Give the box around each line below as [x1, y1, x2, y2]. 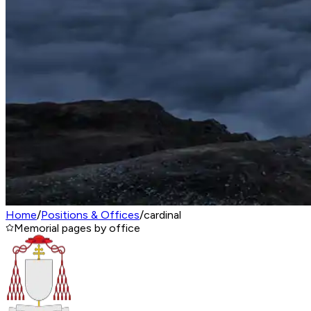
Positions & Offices [41, 208, 140, 221]
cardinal [144, 208, 181, 221]
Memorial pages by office [14, 221, 140, 235]
